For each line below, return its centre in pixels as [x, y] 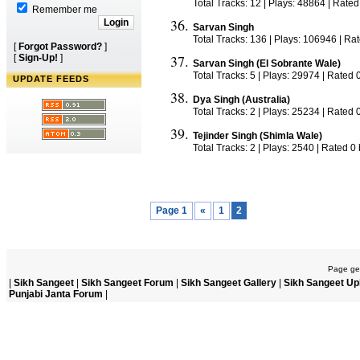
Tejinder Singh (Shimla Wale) [258, 136]
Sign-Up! [38, 58]
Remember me [63, 10]
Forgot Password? [60, 47]
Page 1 [172, 211]
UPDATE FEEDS [51, 79]
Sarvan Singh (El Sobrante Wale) [267, 63]
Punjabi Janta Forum [56, 294]
